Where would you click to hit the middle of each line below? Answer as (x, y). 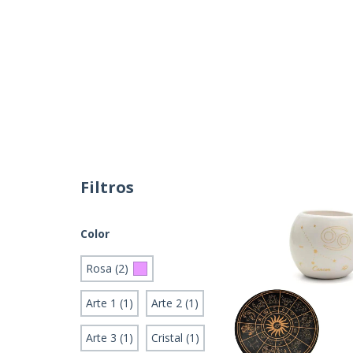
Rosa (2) (107, 268)
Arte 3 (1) (110, 337)
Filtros (107, 187)
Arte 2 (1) (175, 303)
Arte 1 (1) (110, 303)
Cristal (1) (175, 337)
